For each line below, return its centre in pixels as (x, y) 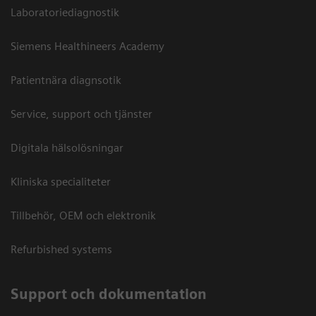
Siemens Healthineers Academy (87, 47)
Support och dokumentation (109, 294)
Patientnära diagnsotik (66, 80)
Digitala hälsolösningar (67, 148)
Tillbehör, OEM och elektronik (83, 216)
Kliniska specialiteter (61, 182)
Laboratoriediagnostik (65, 13)
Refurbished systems (61, 250)
